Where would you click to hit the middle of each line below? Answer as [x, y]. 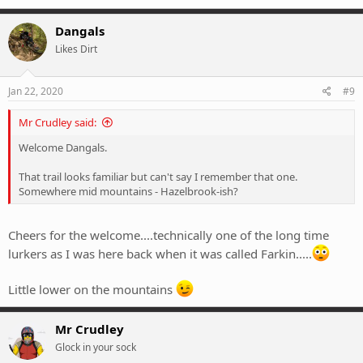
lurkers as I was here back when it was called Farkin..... [160, 254]
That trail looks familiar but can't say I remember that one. [158, 176]
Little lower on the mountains [92, 290]
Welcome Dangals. [63, 147]
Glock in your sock [96, 348]
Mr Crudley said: [58, 122]
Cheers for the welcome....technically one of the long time [169, 235]
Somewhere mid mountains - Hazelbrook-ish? [128, 191]
